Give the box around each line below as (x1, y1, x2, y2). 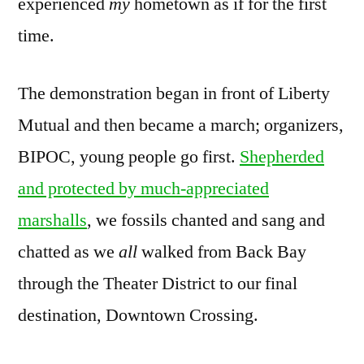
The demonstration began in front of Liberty (18, 81, 330, 105)
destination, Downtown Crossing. (18, 303, 258, 327)
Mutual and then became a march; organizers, (18, 113, 344, 136)
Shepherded (240, 145, 324, 168)
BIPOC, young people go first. (18, 145, 240, 168)
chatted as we (18, 240, 119, 263)
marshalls (18, 208, 87, 232)
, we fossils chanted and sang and (87, 208, 325, 232)
